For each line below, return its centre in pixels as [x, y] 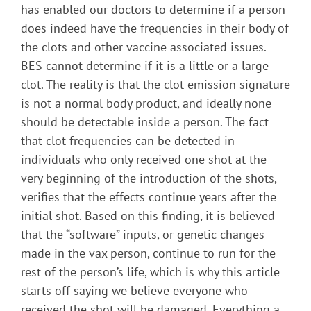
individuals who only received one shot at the [144, 160]
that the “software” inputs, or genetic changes [143, 235]
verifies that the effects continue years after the [149, 197]
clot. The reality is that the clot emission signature [155, 85]
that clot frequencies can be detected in [128, 141]
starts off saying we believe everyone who [134, 291]
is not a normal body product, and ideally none [146, 103]
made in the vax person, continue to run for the [148, 253]
